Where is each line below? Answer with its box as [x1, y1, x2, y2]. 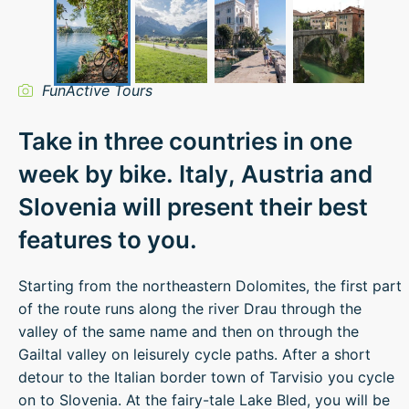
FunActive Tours [42, 80, 152, 100]
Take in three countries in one [18, 126, 352, 155]
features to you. [18, 225, 197, 254]
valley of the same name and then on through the [18, 321, 359, 341]
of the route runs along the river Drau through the [18, 299, 362, 318]
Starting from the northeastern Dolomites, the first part [18, 276, 402, 295]
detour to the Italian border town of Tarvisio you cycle [18, 367, 394, 386]
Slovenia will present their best [18, 192, 368, 221]
